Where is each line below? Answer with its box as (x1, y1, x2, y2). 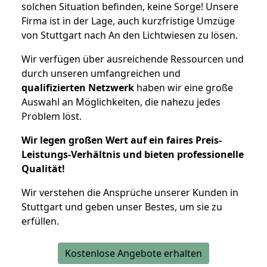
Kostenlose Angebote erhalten (65, 246, 202, 260)
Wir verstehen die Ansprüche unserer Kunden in (21, 185, 238, 199)
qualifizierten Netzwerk (21, 80, 134, 94)
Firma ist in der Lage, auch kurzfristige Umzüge (21, 14, 235, 27)
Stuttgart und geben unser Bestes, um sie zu (21, 200, 222, 213)
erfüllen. (21, 214, 59, 228)
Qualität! (21, 162, 65, 175)
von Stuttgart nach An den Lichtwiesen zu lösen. (21, 28, 238, 42)
